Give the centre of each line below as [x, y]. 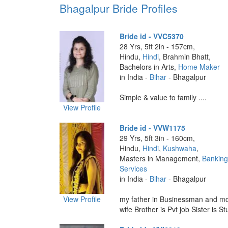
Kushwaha [179, 148]
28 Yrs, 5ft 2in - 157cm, [157, 46]
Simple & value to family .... [163, 97]
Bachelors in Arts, [149, 67]
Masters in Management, [161, 158]
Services [133, 168]
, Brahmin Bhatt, [184, 56]
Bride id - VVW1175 [152, 128]
